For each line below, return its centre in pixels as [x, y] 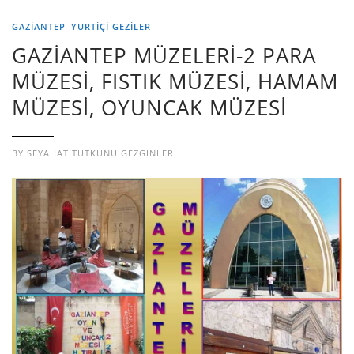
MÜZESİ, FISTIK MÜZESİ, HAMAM [175, 81]
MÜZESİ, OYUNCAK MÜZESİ [149, 107]
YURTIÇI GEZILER [111, 26]
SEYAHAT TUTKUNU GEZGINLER [100, 153]
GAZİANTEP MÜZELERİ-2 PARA [164, 55]
